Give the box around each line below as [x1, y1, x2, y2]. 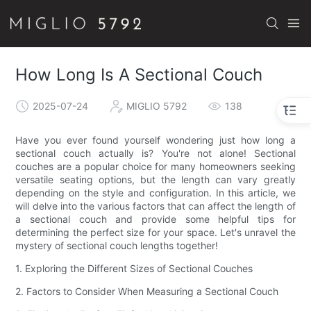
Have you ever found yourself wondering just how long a [15, 134, 296, 146]
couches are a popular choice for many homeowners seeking [15, 160, 296, 173]
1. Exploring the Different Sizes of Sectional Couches [15, 262, 253, 275]
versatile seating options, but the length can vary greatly [15, 174, 296, 186]
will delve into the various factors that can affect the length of [15, 200, 296, 212]
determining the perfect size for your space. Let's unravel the [15, 226, 296, 239]
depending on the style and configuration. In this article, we [15, 187, 296, 199]
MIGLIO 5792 [126, 99, 187, 112]
